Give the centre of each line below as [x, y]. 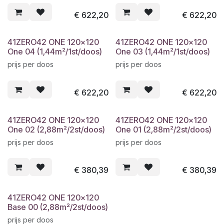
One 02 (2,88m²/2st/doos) [56, 129]
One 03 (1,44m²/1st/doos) [163, 52]
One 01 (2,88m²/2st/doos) [163, 129]
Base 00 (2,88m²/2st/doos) [58, 207]
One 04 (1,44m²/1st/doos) [55, 52]
